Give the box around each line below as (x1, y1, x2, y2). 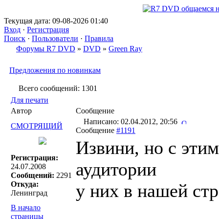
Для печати (11, 96, 48, 104)
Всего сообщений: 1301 (19, 84, 97, 92)
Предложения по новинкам (9, 66, 101, 74)
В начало (11, 203, 41, 212)
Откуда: (11, 180, 39, 188)
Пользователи (32, 34, 78, 43)
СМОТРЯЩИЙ (11, 122, 63, 130)
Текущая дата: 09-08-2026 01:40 (4, 17, 108, 25)
